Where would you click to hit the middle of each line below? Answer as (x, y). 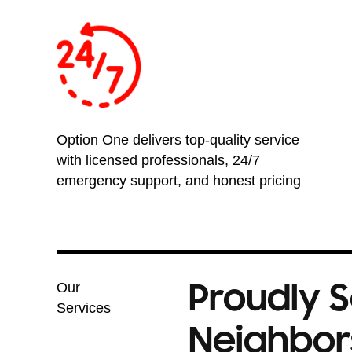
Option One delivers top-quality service (178, 139)
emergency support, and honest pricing (179, 180)
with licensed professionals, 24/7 (158, 160)
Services (84, 308)
